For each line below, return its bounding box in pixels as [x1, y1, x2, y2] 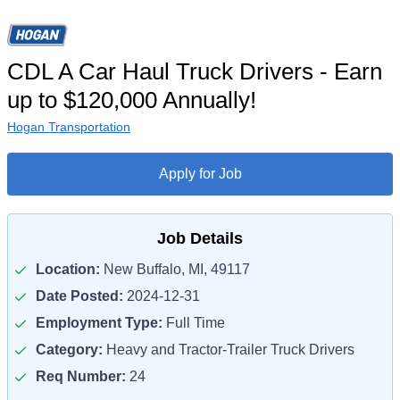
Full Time [162, 315, 225, 330]
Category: [36, 342, 103, 357]
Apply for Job [158, 166, 242, 181]
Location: [36, 262, 100, 277]
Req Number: [36, 369, 126, 384]
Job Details [157, 229, 243, 247]
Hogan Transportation [7, 120, 130, 134]
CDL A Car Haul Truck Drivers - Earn [7, 58, 382, 85]
